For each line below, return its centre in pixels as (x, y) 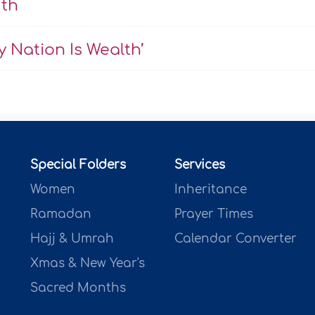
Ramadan (60, 214)
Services (200, 165)
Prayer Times (214, 214)
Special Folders (78, 165)
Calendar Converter (236, 238)
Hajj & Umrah (72, 238)
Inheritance (211, 189)
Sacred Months (78, 288)
